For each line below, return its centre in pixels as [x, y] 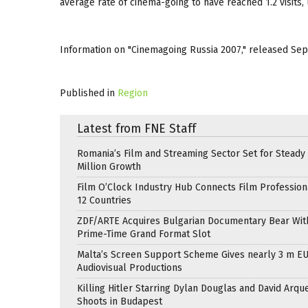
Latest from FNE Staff [136, 129]
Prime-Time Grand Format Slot [144, 234]
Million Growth [109, 166]
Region [133, 93]
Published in [87, 93]
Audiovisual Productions [130, 267]
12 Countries [104, 200]
